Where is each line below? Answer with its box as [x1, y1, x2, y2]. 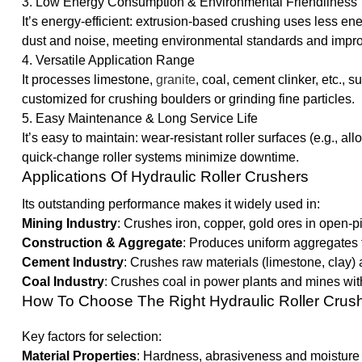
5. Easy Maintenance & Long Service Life [21, 112, 258, 126]
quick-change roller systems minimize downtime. [21, 150, 299, 165]
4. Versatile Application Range [21, 53, 195, 68]
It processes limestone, [21, 73, 156, 87]
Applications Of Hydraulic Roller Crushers [21, 168, 309, 186]
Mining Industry [21, 217, 117, 231]
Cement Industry [21, 255, 124, 270]
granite [155, 73, 196, 87]
